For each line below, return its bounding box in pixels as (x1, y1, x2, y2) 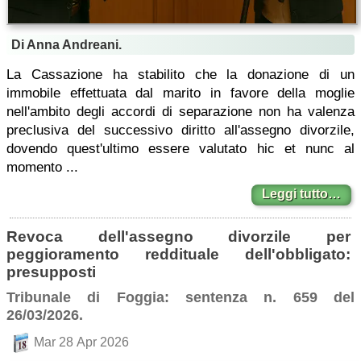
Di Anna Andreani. (11, 38, 122, 52)
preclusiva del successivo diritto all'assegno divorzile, (6, 122, 355, 138)
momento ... (6, 160, 78, 175)
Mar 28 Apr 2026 (33, 335, 129, 349)
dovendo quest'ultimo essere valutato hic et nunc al (6, 141, 355, 156)
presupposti (6, 263, 96, 280)
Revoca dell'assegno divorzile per (6, 228, 351, 245)
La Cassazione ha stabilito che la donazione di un (6, 67, 355, 82)
